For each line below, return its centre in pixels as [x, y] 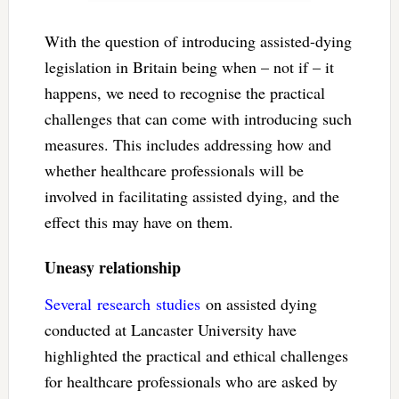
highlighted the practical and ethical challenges [196, 355]
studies [178, 303]
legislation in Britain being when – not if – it [189, 66]
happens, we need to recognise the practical [184, 92]
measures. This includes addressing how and [187, 144]
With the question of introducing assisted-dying [198, 41]
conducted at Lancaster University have [170, 329]
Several [68, 303]
